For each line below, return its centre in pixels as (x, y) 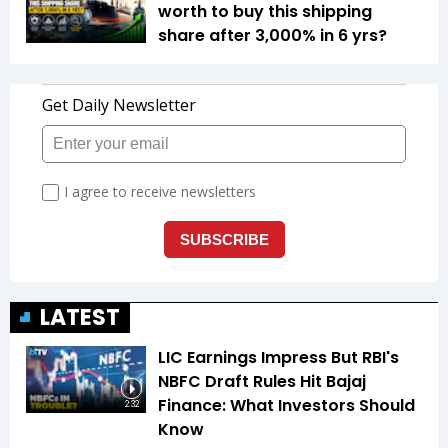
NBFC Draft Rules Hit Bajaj (262, 381)
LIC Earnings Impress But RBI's (278, 357)
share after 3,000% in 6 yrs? (274, 35)
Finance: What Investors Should (286, 405)
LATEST (80, 317)
